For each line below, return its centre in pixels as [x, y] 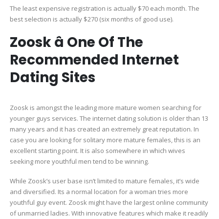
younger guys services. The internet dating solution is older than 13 [109, 118]
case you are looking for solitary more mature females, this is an [105, 140]
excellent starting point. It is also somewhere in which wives [98, 150]
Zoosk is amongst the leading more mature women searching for [106, 107]
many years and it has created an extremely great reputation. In [104, 129]
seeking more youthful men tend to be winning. [79, 161]
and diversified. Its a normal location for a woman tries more [99, 192]
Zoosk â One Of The [77, 42]
